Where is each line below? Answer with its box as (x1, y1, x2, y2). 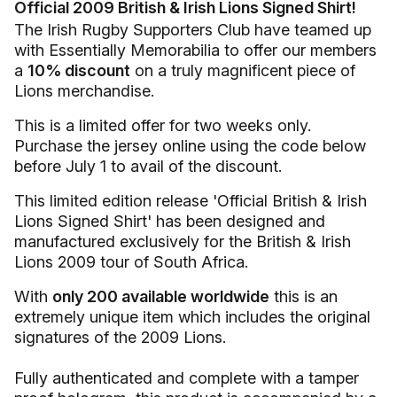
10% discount (27, 61, 130, 80)
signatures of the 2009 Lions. (14, 328, 226, 346)
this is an (269, 287, 338, 306)
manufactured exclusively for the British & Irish (14, 232, 351, 251)
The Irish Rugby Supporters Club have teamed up (14, 20, 371, 39)
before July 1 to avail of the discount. (14, 157, 282, 175)
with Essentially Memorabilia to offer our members (14, 41, 377, 59)
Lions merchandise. (14, 82, 154, 100)
